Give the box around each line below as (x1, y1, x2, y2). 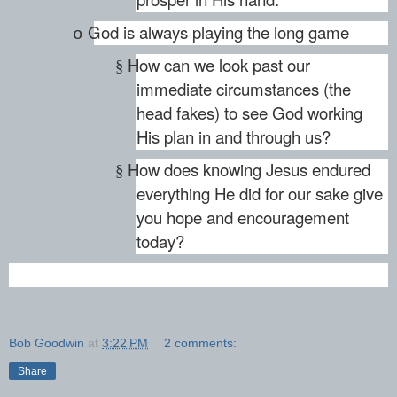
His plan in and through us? (136, 125, 331, 149)
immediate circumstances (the (136, 77, 351, 101)
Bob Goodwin (9, 335, 84, 350)
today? (136, 230, 184, 253)
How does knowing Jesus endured (128, 158, 370, 182)
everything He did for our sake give (136, 182, 383, 206)
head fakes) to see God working (136, 101, 362, 125)
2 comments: (164, 335, 237, 350)
